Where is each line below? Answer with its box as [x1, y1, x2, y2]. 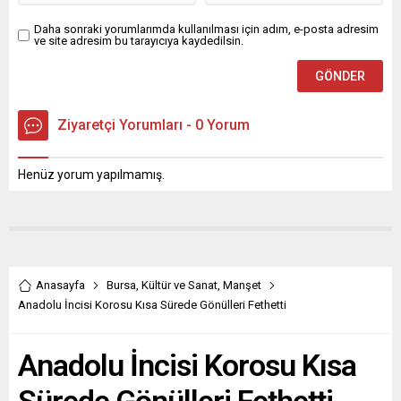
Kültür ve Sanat [141, 278, 218, 293]
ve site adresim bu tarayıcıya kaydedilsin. [34, 34, 243, 48]
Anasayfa [36, 278, 85, 293]
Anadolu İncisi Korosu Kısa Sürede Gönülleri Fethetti [18, 298, 286, 312]
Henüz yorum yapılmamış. [18, 167, 165, 183]
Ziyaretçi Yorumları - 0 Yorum [57, 116, 250, 134]
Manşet [223, 278, 261, 293]
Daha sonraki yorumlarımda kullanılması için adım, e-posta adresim [34, 22, 379, 37]
